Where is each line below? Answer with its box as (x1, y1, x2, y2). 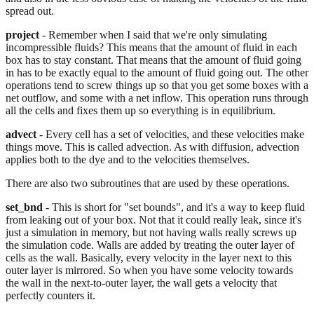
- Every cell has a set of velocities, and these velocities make (36, 128, 304, 140)
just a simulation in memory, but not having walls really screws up (6, 226, 296, 238)
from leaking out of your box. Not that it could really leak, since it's (6, 213, 301, 226)
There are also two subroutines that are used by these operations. (6, 177, 289, 189)
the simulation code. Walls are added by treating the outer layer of (6, 238, 294, 251)
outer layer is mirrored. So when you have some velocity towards (6, 264, 293, 276)
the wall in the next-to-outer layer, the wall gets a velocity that (6, 276, 277, 289)
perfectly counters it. (6, 289, 95, 301)
